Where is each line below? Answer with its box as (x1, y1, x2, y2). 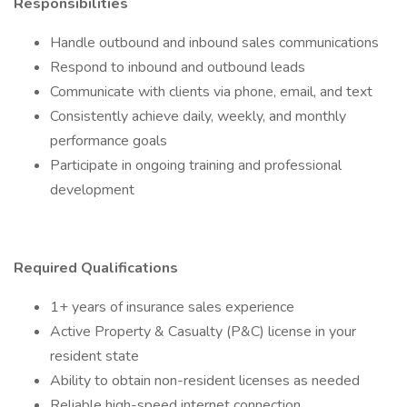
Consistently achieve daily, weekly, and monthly (50, 106, 346, 126)
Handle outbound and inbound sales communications (50, 33, 379, 53)
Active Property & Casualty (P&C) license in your (50, 322, 356, 342)
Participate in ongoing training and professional (50, 155, 342, 175)
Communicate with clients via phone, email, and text (50, 82, 372, 102)
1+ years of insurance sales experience (50, 297, 294, 317)
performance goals (50, 131, 167, 151)
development (50, 180, 134, 200)
